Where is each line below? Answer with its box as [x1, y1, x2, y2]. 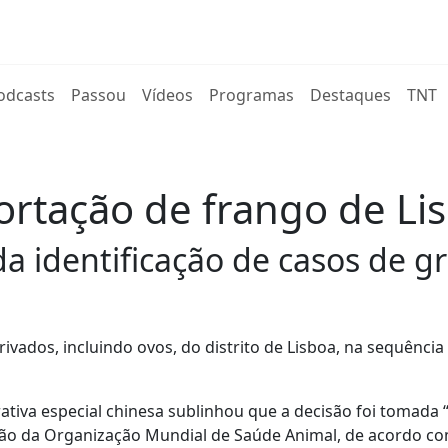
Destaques [310, 84, 392, 106]
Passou [71, 84, 127, 106]
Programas [209, 84, 295, 106]
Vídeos [142, 84, 194, 106]
